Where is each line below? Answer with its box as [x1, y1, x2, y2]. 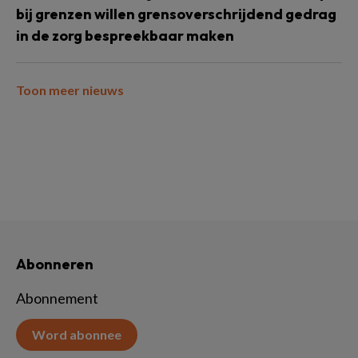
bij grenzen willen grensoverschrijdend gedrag [16, 5, 336, 23]
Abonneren [16, 255, 93, 273]
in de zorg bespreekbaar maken [16, 26, 234, 45]
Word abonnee [32, 327, 121, 342]
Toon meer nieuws [16, 82, 124, 97]
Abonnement [16, 289, 98, 307]
